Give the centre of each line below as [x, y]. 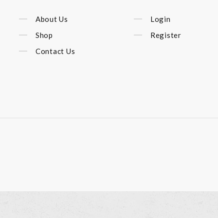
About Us [52, 19]
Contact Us [55, 51]
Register [166, 35]
